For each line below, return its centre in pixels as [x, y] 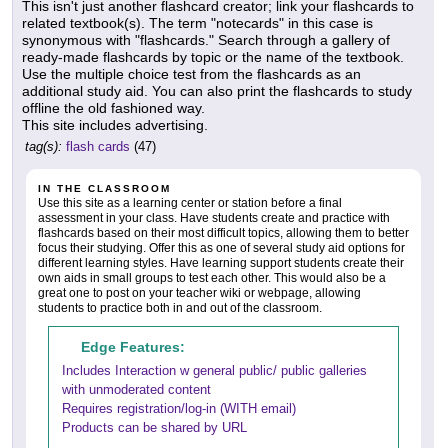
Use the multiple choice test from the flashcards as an [191, 74]
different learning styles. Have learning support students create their [221, 263]
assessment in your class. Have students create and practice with [214, 218]
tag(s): [43, 147]
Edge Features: [133, 347]
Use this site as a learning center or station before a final [190, 203]
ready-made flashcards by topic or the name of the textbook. [213, 57]
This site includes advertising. [115, 125]
